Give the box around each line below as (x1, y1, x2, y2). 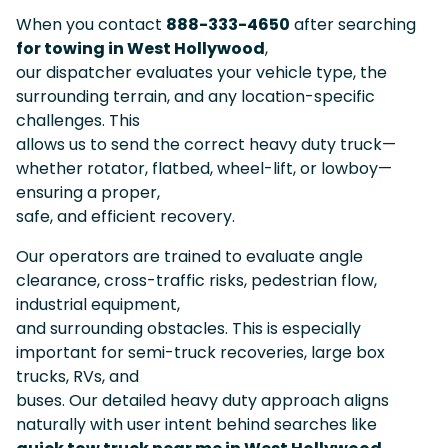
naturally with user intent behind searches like (16, 412, 377, 436)
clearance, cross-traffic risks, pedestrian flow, (16, 268, 377, 292)
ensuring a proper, (16, 180, 160, 204)
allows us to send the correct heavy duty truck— (16, 132, 396, 156)
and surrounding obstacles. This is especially (16, 316, 361, 340)
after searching (290, 12, 416, 36)
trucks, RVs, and (16, 364, 139, 388)
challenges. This (16, 108, 140, 132)
